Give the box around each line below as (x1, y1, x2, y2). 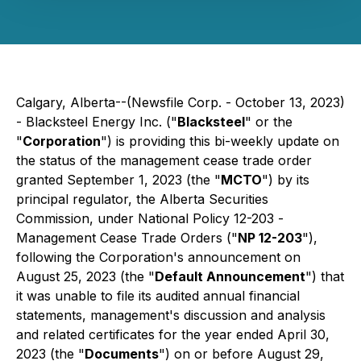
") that (305, 268, 344, 284)
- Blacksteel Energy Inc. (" (16, 114, 177, 130)
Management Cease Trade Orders (16, 230, 226, 246)
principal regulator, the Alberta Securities (16, 191, 268, 207)
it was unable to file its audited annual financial (16, 288, 300, 304)
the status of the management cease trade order (16, 152, 312, 168)
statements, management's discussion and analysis (16, 307, 326, 323)
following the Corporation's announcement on (16, 249, 301, 265)
